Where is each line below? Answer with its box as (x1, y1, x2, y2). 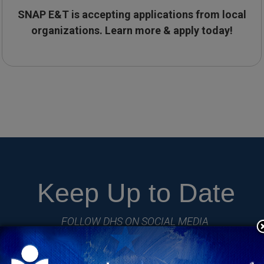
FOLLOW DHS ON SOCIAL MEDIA (61, 215, 209, 228)
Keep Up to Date (29, 178, 235, 209)
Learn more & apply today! (104, 24, 233, 37)
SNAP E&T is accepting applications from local (17, 8, 246, 21)
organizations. (31, 24, 105, 37)
